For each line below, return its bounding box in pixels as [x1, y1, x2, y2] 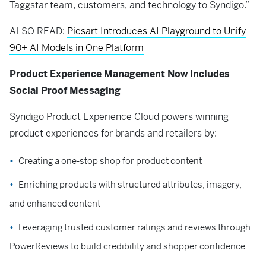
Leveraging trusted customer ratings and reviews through [18, 221, 251, 233]
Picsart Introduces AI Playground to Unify [67, 25, 246, 38]
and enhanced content [9, 198, 100, 210]
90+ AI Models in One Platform [9, 42, 144, 55]
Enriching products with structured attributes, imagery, [18, 179, 242, 191]
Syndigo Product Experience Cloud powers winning [9, 110, 229, 123]
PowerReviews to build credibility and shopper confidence [9, 240, 245, 252]
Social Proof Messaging [9, 84, 121, 97]
